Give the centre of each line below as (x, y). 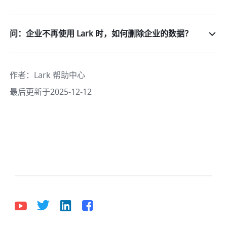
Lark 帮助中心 (60, 75)
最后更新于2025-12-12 (51, 92)
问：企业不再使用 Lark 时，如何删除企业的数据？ (101, 34)
